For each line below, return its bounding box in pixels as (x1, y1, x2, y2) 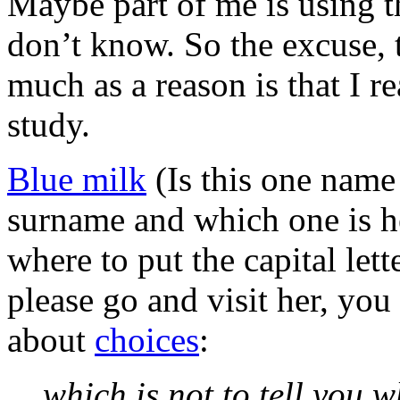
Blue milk (7, 159, 146, 198)
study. (7, 104, 90, 144)
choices (95, 320, 199, 359)
